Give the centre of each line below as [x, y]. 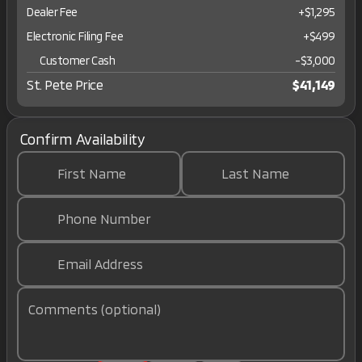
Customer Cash [78, 60]
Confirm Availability [82, 139]
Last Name [255, 173]
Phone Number [104, 219]
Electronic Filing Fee [75, 36]
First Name [92, 173]
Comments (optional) [95, 309]
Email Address [100, 264]
